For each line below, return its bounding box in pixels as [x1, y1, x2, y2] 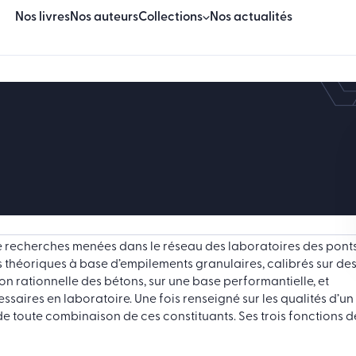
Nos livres [14, 11, 70, 24]
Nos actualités [209, 11, 292, 24]
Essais [137, 116, 172, 130]
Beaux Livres [137, 81, 211, 95]
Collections [137, 11, 203, 24]
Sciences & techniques [137, 151, 265, 164]
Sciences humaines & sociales [137, 186, 306, 199]
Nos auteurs [69, 11, 138, 24]
